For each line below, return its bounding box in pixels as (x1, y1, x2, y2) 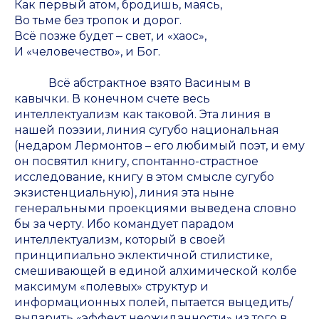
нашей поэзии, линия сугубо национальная (14, 123, 279, 137)
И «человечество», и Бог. (14, 45, 160, 59)
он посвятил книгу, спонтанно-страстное (14, 155, 258, 169)
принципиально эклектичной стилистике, (14, 249, 272, 263)
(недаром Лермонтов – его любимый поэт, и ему (14, 139, 305, 153)
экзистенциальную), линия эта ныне (14, 186, 234, 200)
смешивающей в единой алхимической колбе (14, 264, 297, 278)
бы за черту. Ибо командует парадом (14, 217, 234, 231)
